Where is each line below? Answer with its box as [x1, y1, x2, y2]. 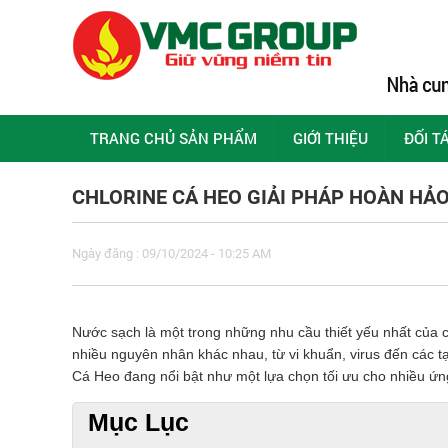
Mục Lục [88, 408, 189, 436]
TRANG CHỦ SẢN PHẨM [90, 128, 257, 148]
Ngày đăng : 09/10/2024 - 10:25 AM [72, 246, 271, 261]
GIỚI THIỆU [293, 128, 368, 148]
